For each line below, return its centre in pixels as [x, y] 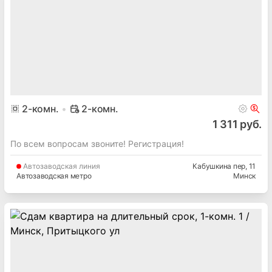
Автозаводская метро [54, 176]
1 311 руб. [237, 124]
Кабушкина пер [219, 166]
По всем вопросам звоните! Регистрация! [97, 144]
